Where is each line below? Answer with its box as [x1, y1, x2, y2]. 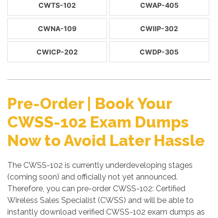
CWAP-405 [140, 1, 179, 9]
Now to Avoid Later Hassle [7, 131, 205, 149]
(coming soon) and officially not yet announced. [7, 172, 178, 182]
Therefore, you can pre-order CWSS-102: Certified [7, 184, 185, 193]
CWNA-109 [37, 24, 76, 33]
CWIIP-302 [140, 24, 179, 33]
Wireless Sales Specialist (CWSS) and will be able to [7, 196, 194, 205]
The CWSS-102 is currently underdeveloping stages [7, 161, 193, 170]
